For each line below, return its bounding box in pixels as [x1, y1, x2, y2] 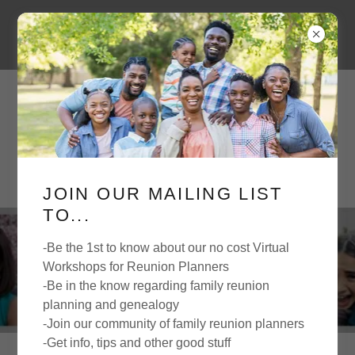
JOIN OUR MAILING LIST [43, 184, 283, 204]
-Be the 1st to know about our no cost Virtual [43, 241, 290, 255]
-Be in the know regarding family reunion [43, 279, 270, 293]
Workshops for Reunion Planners [43, 260, 230, 274]
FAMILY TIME [76, 249, 279, 291]
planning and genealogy [43, 298, 180, 312]
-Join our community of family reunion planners [43, 317, 305, 331]
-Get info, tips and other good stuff [43, 336, 231, 350]
